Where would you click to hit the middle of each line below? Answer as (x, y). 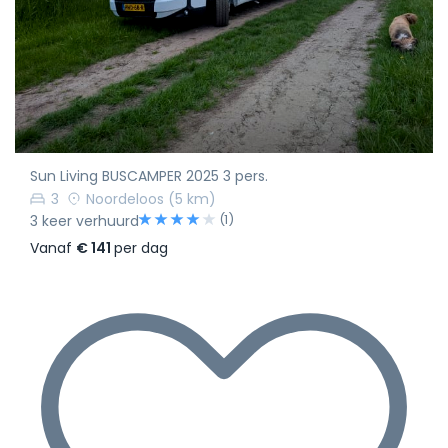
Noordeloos (125, 199)
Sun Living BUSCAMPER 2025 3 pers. (149, 176)
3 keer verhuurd (84, 221)
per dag (141, 247)
